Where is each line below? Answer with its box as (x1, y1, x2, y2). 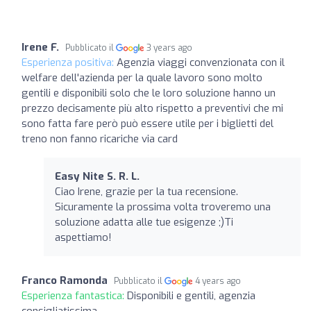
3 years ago (146, 42, 193, 53)
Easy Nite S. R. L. (55, 169, 140, 183)
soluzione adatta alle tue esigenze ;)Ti (55, 215, 233, 229)
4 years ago (195, 275, 242, 287)
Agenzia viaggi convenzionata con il (117, 55, 285, 69)
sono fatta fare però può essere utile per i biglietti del (22, 116, 274, 131)
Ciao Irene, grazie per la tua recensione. (55, 184, 238, 199)
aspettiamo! (55, 230, 112, 244)
